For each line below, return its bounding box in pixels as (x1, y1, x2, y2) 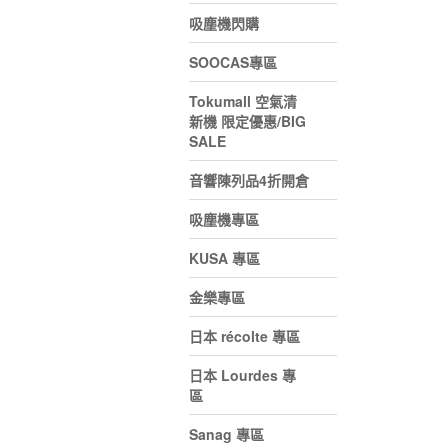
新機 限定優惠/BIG (189, 111, 306, 131)
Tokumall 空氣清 (189, 91, 297, 111)
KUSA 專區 (189, 248, 260, 268)
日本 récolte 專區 (189, 326, 300, 346)
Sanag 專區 (189, 424, 264, 444)
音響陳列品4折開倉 (189, 170, 309, 190)
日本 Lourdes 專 (189, 365, 296, 385)
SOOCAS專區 (189, 52, 277, 72)
